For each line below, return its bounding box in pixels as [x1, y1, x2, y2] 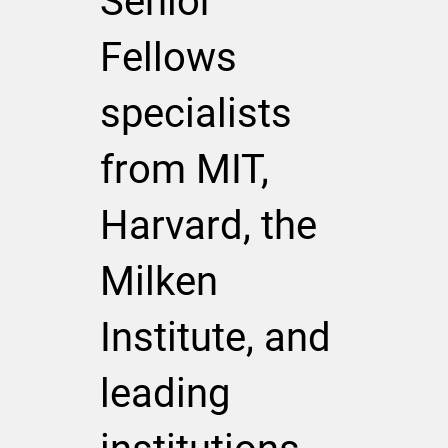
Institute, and [99, 313, 331, 361]
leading [99, 369, 230, 417]
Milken [99, 257, 218, 305]
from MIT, [99, 145, 269, 193]
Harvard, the [99, 201, 317, 249]
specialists [99, 89, 292, 137]
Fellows [99, 33, 237, 81]
